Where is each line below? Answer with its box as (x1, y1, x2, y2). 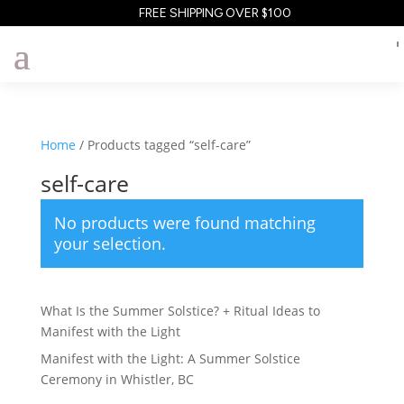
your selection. (53, 233, 166, 254)
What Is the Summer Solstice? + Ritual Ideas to (40, 302, 320, 319)
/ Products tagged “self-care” (75, 136, 251, 153)
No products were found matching (53, 212, 316, 234)
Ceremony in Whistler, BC (40, 371, 194, 388)
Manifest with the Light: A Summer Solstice (40, 350, 300, 367)
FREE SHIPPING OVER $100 (138, 5, 291, 21)
